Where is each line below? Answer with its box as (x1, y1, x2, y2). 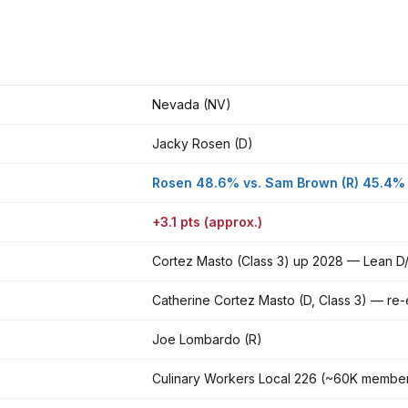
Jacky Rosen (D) (152, 135, 253, 151)
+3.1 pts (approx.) (152, 213, 262, 229)
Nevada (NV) (152, 96, 231, 112)
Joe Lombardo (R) (152, 331, 262, 347)
